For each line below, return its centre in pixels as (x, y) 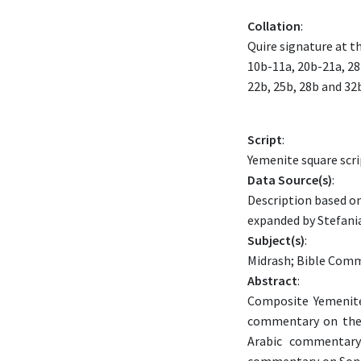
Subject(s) (276, 240)
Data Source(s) (290, 180)
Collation (274, 26)
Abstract (272, 280)
